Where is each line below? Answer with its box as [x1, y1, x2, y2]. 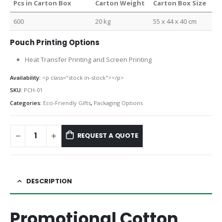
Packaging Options [94, 99, 143, 107]
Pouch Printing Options [10, 37, 100, 48]
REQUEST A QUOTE [77, 131, 138, 141]
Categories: [10, 99, 43, 107]
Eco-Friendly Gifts [43, 99, 91, 107]
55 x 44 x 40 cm [153, 16, 197, 26]
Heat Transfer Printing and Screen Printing [24, 55, 152, 64]
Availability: [10, 73, 42, 81]
